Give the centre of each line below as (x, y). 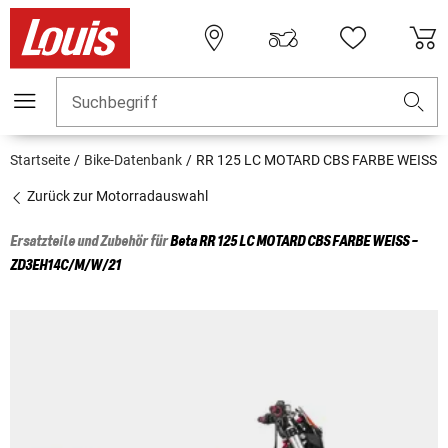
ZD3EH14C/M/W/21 (65, 266)
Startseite (40, 160)
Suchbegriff (115, 103)
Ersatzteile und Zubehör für (90, 242)
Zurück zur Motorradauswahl (116, 196)
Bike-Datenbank (133, 160)
